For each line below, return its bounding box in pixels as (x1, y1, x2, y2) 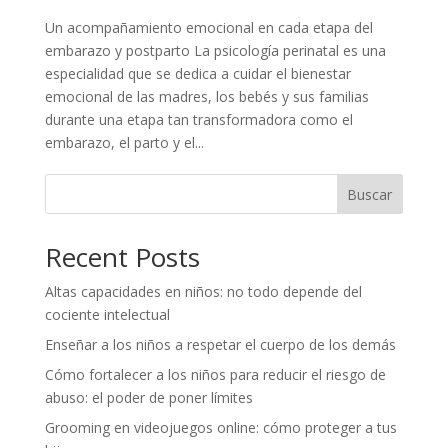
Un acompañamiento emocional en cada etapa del (44, 18, 373, 38)
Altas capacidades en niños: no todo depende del (44, 282, 362, 302)
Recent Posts (44, 239, 200, 276)
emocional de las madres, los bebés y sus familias (44, 87, 369, 107)
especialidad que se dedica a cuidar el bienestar (44, 64, 351, 84)
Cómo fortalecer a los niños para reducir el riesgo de (44, 365, 386, 385)
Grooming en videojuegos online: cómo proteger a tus (44, 418, 397, 438)
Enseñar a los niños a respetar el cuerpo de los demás (44, 335, 396, 355)
